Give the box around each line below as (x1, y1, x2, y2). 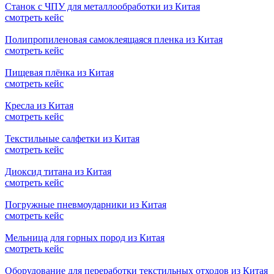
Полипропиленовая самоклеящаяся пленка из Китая (5, 34, 223, 45)
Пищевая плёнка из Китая (5, 67, 114, 78)
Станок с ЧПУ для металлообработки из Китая (5, 1, 200, 12)
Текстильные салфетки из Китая (5, 133, 139, 144)
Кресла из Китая (5, 100, 73, 111)
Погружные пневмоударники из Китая (5, 199, 166, 210)
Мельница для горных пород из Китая (5, 232, 165, 243)
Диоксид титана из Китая (5, 166, 111, 177)
